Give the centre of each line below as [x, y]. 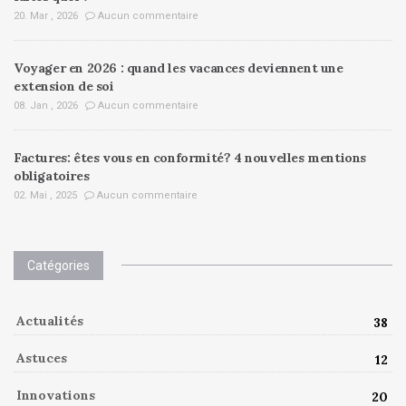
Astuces [42, 358]
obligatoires [52, 176]
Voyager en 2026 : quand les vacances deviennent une [179, 68]
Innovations [56, 395]
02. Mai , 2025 [45, 195]
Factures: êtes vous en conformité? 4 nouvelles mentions [190, 158]
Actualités [50, 321]
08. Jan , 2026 [46, 106]
